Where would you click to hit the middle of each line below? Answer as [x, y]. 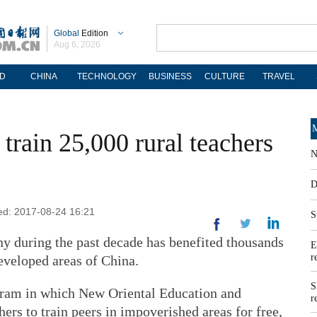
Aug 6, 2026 [77, 45]
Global [67, 33]
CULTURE [224, 76]
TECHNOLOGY [107, 76]
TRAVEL [279, 76]
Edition [94, 33]
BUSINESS [170, 76]
